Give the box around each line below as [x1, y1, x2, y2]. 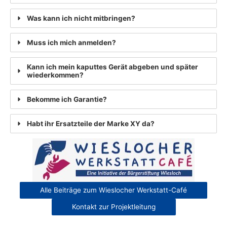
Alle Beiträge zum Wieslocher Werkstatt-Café [40, 186, 187, 195]
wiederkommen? [27, 71, 84, 80]
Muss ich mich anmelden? [27, 39, 116, 47]
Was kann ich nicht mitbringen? [27, 14, 135, 23]
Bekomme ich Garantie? [27, 95, 107, 104]
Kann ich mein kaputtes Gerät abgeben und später [27, 63, 198, 71]
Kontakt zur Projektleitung [71, 203, 156, 211]
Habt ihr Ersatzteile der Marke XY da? [27, 120, 155, 128]
